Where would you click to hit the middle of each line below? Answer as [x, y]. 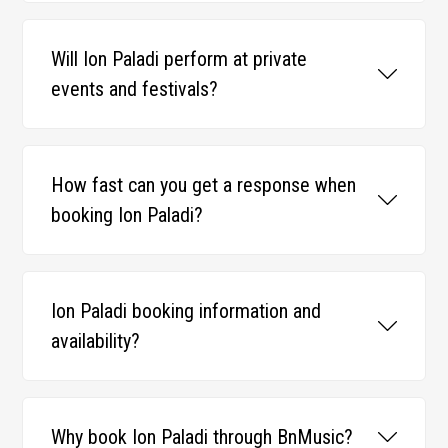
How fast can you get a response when [204, 184]
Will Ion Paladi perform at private [179, 58]
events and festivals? [135, 88]
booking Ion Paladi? [127, 214]
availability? [96, 340]
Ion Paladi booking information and [186, 310]
